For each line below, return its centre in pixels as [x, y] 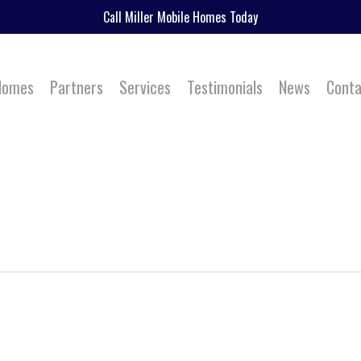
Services [145, 87]
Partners [77, 87]
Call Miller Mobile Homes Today [180, 17]
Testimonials [225, 87]
